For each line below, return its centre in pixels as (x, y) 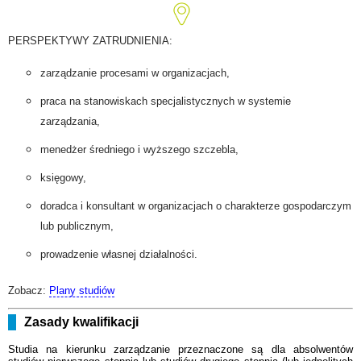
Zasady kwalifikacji (81, 322)
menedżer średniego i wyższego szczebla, (139, 149)
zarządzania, (70, 121)
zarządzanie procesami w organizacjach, (135, 73)
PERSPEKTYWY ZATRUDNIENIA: (90, 40)
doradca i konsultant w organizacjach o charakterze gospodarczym (196, 205)
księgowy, (63, 177)
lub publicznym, (77, 226)
